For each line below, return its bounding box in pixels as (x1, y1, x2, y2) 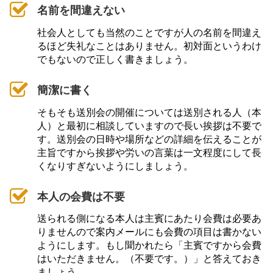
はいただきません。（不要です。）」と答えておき (37, 252, 261, 265)
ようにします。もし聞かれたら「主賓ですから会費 (37, 239, 261, 252)
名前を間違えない (37, 4, 125, 16)
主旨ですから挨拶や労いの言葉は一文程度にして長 (37, 146, 261, 158)
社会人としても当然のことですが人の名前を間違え (37, 26, 261, 38)
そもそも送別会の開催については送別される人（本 (37, 105, 261, 118)
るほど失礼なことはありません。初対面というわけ (37, 39, 261, 52)
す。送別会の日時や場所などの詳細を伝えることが (37, 132, 261, 145)
